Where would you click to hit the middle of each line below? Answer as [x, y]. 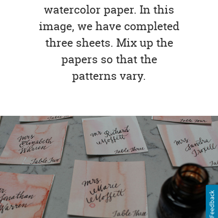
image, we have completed [109, 26]
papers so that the [109, 59]
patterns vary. [109, 75]
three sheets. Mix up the [109, 42]
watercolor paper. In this [109, 9]
